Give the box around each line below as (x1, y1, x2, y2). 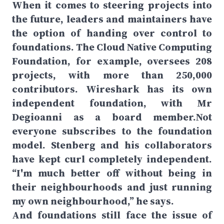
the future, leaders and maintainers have (12, 12, 212, 26)
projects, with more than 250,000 (12, 68, 212, 82)
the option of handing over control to (12, 26, 212, 40)
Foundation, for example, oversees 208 (12, 54, 212, 68)
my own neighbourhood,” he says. (12, 194, 174, 208)
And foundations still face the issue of (12, 208, 212, 222)
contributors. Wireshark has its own (12, 82, 212, 96)
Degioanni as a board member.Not (12, 110, 212, 124)
